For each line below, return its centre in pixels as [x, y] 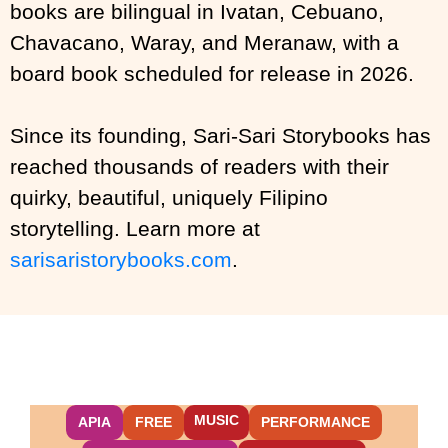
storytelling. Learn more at [135, 228]
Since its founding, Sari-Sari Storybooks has [220, 135]
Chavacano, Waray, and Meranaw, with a [204, 42]
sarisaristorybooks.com [121, 259]
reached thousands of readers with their [199, 166]
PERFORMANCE [315, 421]
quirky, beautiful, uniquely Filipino [169, 197]
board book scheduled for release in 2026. [212, 73]
